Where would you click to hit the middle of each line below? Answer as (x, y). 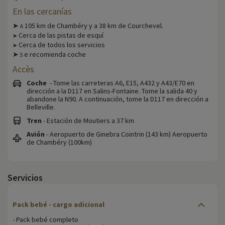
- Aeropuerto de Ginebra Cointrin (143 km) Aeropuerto (126, 134)
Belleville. (41, 107)
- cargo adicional (77, 205)
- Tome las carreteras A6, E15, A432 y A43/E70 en (121, 83)
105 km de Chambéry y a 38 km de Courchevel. (93, 26)
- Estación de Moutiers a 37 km (88, 121)
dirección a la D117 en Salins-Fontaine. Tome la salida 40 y (112, 91)
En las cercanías (42, 12)
